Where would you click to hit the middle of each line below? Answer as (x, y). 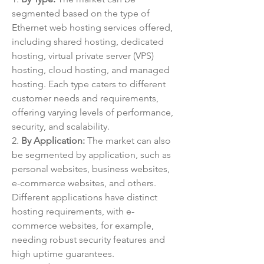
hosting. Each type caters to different (89, 84)
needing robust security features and (88, 240)
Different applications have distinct (85, 197)
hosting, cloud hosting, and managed (91, 70)
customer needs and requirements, (85, 98)
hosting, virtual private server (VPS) (83, 56)
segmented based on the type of (81, 13)
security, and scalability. (61, 126)
